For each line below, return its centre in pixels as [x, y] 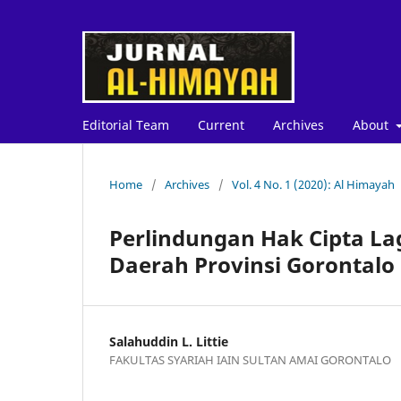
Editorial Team [126, 124]
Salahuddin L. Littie [169, 341]
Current [221, 124]
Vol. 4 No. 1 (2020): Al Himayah [313, 184]
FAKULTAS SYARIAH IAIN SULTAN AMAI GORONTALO [250, 359]
